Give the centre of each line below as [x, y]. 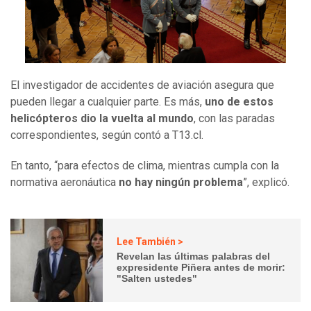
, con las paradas [234, 118]
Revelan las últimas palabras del [194, 257]
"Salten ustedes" [157, 279]
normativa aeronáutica [65, 182]
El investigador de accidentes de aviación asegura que [142, 85]
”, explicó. [266, 182]
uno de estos [239, 101]
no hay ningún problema [181, 182]
